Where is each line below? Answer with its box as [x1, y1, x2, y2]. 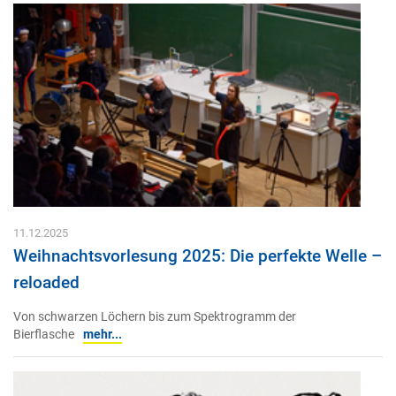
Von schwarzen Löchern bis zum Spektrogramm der [13, 309, 296, 325]
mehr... [83, 327, 122, 343]
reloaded [13, 271, 80, 293]
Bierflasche [13, 327, 74, 343]
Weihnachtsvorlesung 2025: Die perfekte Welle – [13, 245, 382, 266]
